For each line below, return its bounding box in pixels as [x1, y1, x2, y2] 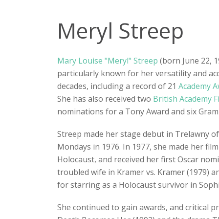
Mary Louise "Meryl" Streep [57, 55, 158, 66]
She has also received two [57, 93, 153, 105]
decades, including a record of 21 [57, 81, 178, 92]
